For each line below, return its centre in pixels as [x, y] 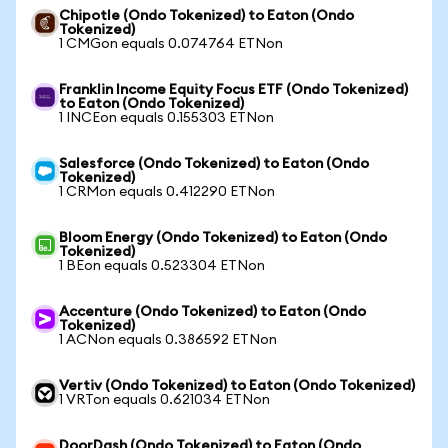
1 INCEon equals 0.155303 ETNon [166, 118]
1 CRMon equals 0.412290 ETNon [167, 192]
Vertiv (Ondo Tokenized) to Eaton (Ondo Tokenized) [237, 386]
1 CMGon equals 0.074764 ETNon [171, 44]
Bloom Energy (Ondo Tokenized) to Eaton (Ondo [223, 238]
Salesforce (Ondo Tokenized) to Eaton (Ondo [214, 164]
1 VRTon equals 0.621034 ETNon [164, 400]
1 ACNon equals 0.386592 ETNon [168, 340]
